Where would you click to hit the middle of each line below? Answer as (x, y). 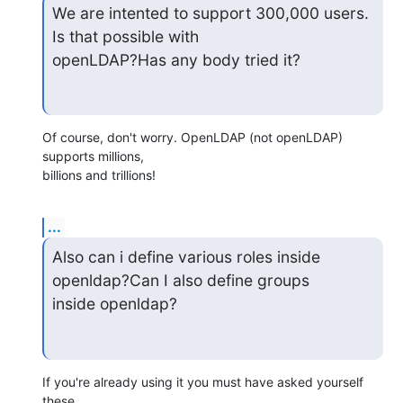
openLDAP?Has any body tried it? (176, 59)
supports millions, (93, 157)
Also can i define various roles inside (186, 257)
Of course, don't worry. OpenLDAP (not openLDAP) (193, 138)
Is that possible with (125, 36)
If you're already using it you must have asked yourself (203, 381)
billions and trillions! (99, 175)
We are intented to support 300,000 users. (210, 13)
